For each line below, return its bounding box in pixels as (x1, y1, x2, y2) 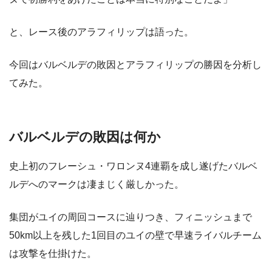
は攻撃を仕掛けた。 (9, 248, 97, 259)
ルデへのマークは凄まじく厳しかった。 (9, 178, 184, 189)
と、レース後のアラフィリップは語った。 (9, 27, 194, 38)
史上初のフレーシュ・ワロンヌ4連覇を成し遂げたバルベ (9, 160, 257, 171)
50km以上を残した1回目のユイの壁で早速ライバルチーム (9, 229, 262, 240)
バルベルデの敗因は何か (9, 129, 161, 145)
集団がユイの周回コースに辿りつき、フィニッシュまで (9, 211, 252, 222)
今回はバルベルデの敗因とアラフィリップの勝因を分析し (9, 59, 262, 70)
